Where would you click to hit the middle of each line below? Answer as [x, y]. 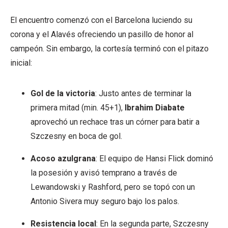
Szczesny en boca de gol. [76, 136]
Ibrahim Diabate [155, 108]
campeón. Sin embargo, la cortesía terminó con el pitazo [109, 49]
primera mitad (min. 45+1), [78, 108]
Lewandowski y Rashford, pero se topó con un [113, 187]
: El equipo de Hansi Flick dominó [154, 159]
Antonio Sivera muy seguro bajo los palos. [105, 202]
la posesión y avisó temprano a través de [104, 173]
